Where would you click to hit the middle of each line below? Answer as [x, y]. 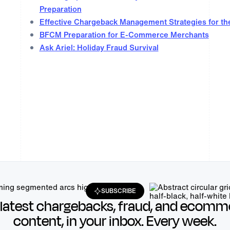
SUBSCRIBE [119, 191]
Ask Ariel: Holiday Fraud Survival [99, 47]
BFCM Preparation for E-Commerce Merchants [124, 35]
